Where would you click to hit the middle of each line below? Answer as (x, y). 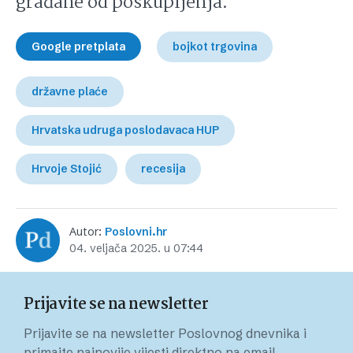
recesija (163, 169)
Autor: (87, 232)
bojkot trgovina (215, 46)
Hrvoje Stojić (67, 169)
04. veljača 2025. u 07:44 (136, 248)
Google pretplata (78, 46)
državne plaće (70, 91)
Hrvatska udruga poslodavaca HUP (125, 130)
